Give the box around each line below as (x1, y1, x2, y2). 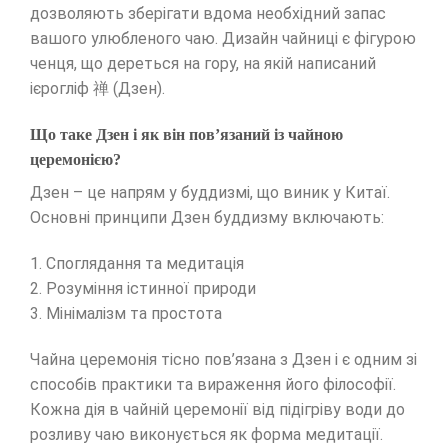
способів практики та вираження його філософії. (30, 374, 396, 394)
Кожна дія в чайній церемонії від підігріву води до (30, 399, 405, 419)
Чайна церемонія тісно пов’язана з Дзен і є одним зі (30, 349, 417, 369)
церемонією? (30, 151, 121, 169)
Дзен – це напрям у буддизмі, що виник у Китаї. (30, 183, 390, 203)
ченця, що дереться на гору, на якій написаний (30, 54, 376, 74)
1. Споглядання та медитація (30, 253, 244, 273)
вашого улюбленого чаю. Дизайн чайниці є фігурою (30, 29, 416, 49)
